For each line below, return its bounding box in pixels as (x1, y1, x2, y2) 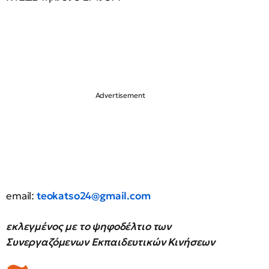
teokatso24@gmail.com (36, 189, 151, 202)
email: (6, 189, 37, 202)
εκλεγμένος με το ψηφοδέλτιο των (6, 220, 172, 233)
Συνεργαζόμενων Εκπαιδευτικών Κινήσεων (6, 235, 216, 249)
